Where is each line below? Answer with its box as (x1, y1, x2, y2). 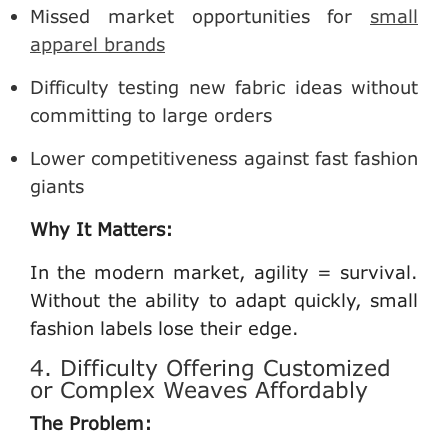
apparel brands (30, 32, 165, 55)
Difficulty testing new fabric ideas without (30, 75, 418, 98)
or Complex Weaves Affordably (30, 375, 368, 403)
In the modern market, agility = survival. (30, 260, 418, 283)
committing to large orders (30, 103, 272, 126)
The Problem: (30, 411, 152, 434)
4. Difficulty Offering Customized (30, 353, 391, 381)
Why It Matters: (30, 217, 173, 240)
